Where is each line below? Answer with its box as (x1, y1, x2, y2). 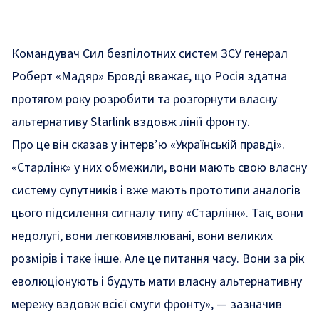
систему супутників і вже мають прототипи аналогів (11, 182, 300, 199)
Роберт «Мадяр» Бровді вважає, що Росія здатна (11, 68, 287, 85)
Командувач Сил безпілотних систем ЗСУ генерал (11, 45, 288, 63)
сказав (71, 136, 111, 154)
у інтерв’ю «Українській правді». (111, 136, 285, 154)
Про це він (11, 136, 71, 154)
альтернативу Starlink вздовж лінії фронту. (11, 113, 250, 131)
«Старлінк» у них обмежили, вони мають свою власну (11, 159, 307, 177)
